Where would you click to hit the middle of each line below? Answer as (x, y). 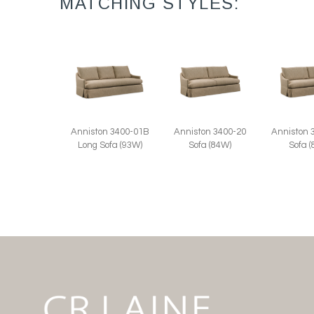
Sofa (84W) (210, 145)
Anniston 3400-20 (210, 131)
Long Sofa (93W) (110, 145)
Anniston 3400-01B (110, 131)
